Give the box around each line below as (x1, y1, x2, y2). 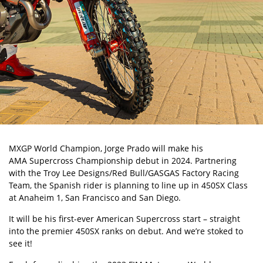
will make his (150, 143, 203, 154)
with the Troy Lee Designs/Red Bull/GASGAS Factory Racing (9, 167, 239, 178)
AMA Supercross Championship (9, 155, 133, 166)
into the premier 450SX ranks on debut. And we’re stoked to (9, 225, 243, 237)
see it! (9, 238, 32, 249)
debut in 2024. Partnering (133, 155, 237, 166)
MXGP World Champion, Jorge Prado (9, 143, 150, 154)
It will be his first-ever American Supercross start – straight (9, 213, 240, 224)
